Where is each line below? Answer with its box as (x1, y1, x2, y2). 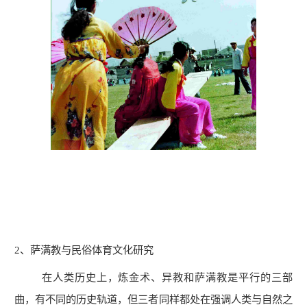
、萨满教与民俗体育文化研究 (20, 243, 154, 256)
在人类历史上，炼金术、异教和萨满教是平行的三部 (14, 271, 293, 284)
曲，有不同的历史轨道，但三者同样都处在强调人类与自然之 (14, 293, 293, 306)
